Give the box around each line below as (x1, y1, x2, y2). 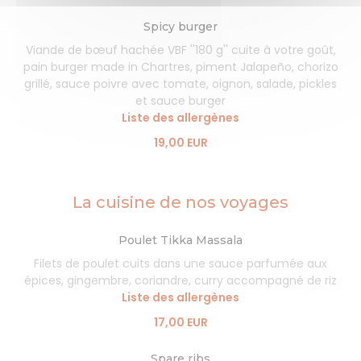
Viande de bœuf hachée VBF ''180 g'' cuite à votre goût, (25, 42, 336, 58)
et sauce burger (135, 93, 226, 109)
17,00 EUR (153, 314, 208, 330)
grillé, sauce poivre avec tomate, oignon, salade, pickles (24, 76, 337, 92)
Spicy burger (143, 19, 218, 34)
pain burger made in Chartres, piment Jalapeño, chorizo (23, 59, 338, 75)
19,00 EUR (153, 135, 208, 151)
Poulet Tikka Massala (118, 233, 243, 247)
